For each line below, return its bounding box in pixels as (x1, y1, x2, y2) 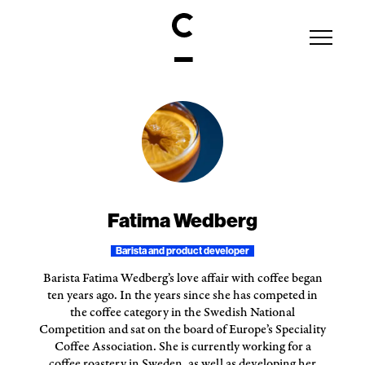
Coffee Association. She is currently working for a (54, 338, 311, 355)
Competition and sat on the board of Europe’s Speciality (39, 321, 326, 338)
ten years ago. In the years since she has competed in (47, 287, 318, 304)
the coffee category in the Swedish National (70, 304, 295, 321)
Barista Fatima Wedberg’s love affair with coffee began (42, 270, 323, 287)
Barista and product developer (116, 245, 249, 257)
